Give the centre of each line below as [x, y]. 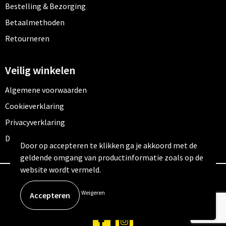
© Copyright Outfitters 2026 [113, 182]
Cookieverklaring [34, 106]
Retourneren [27, 38]
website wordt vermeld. [61, 169]
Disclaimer [23, 138]
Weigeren [93, 192]
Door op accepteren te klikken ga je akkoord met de [109, 145]
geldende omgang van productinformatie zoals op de [112, 157]
